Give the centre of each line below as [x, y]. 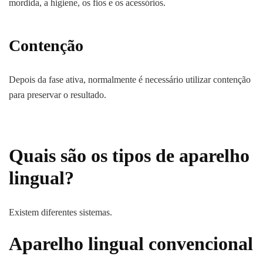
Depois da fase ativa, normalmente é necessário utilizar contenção [130, 80]
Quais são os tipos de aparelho [129, 156]
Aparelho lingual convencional [131, 243]
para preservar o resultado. [58, 95]
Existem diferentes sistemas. [60, 212]
